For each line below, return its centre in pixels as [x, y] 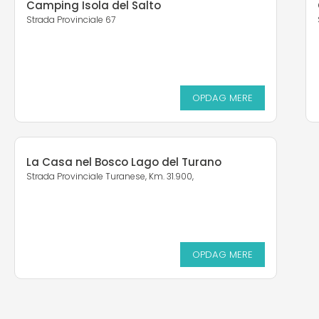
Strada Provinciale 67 [71, 20]
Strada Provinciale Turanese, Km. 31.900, [110, 177]
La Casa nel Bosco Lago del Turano [124, 162]
